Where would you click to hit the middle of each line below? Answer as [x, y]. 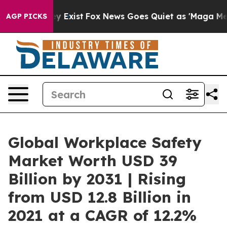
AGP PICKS [27, 16]
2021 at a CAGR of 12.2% [102, 215]
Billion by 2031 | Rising [97, 179]
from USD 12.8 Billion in [100, 197]
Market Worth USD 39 [93, 161]
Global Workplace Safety [105, 142]
